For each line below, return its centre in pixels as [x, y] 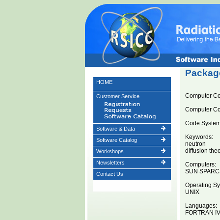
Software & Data [115, 129]
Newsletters [110, 163]
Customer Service [118, 96]
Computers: [200, 165]
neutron [195, 144]
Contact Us [110, 174]
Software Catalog [116, 140]
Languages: [201, 206]
